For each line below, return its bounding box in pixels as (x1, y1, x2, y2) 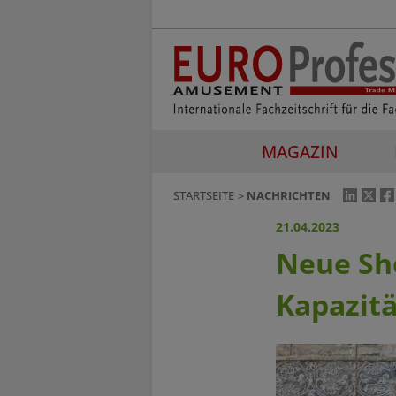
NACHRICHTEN (247, 187, 331, 204)
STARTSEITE (173, 187, 234, 204)
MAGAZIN (262, 140, 339, 163)
